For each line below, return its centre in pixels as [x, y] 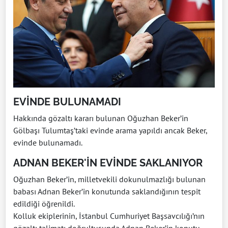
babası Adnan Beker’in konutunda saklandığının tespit [107, 192]
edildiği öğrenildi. [44, 204]
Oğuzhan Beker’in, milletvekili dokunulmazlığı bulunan [109, 179]
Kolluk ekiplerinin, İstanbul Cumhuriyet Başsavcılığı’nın [109, 216]
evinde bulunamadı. [48, 143]
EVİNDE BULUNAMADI [67, 102]
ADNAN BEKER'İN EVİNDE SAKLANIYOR [108, 163]
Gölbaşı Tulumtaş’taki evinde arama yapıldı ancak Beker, [110, 131]
